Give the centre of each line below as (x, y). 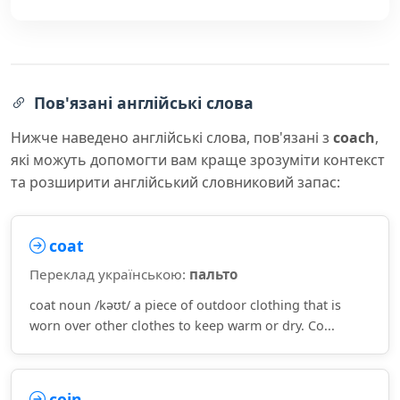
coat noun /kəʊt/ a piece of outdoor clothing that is (185, 305)
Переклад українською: (109, 274)
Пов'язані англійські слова (144, 103)
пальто (213, 274)
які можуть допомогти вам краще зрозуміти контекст (198, 160)
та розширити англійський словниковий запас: (175, 182)
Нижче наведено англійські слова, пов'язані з (172, 137)
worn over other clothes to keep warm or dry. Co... (182, 325)
